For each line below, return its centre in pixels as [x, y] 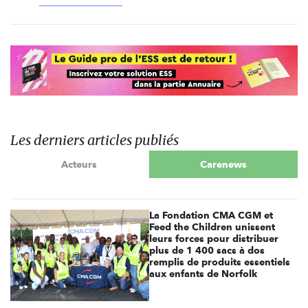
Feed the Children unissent [212, 227]
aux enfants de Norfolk [203, 274]
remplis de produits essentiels [220, 262]
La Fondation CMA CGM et [211, 216]
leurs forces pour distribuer [214, 239]
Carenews [223, 164]
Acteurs [79, 164]
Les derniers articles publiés [95, 140]
